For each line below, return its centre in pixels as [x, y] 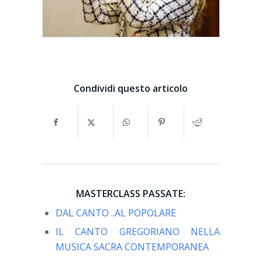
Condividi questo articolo [131, 89]
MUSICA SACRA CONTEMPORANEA [132, 247]
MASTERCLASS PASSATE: [131, 194]
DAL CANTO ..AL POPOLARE [116, 213]
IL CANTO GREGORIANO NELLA [138, 232]
